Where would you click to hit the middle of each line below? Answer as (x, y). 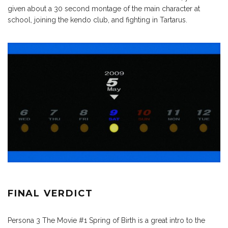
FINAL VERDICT (50, 193)
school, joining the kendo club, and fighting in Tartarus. (97, 20)
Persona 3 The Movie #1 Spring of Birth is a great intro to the (106, 220)
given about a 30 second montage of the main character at (104, 8)
